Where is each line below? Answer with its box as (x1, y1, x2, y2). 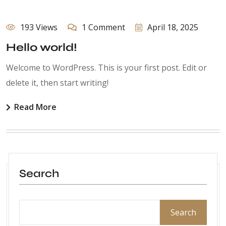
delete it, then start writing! (6, 77, 108, 89)
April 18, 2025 (147, 22, 198, 33)
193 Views (20, 22, 58, 33)
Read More (14, 101, 56, 113)
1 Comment (82, 22, 125, 33)
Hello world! (6, 41, 77, 54)
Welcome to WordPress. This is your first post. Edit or (6, 62, 207, 74)
